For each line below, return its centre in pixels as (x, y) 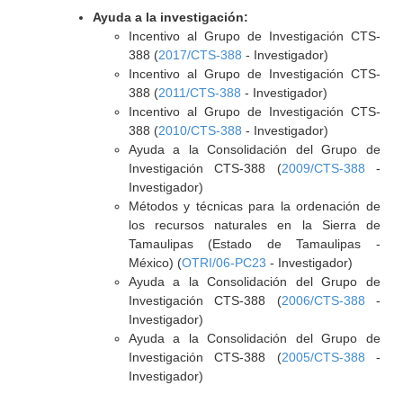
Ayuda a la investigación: (170, 17)
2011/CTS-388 (199, 93)
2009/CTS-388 (323, 168)
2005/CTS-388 (323, 357)
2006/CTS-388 (323, 300)
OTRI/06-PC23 (224, 263)
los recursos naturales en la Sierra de (254, 225)
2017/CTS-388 (200, 55)
